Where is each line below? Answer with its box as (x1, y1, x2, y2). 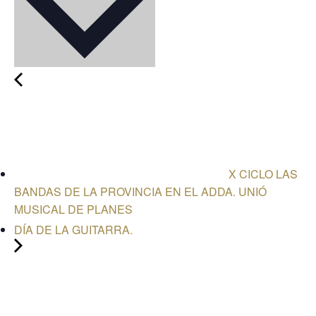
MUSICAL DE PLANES (14, 200, 133, 217)
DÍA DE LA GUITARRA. (14, 221, 133, 238)
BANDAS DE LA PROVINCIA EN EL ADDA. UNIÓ (14, 183, 267, 200)
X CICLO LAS (226, 165, 298, 182)
